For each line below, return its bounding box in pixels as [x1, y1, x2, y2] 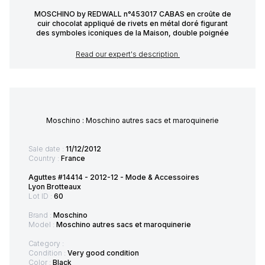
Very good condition [67, 248, 139, 258]
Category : [28, 239, 64, 248]
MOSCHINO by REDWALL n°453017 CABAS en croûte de [34, 9, 231, 19]
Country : [28, 154, 61, 163]
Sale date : [28, 144, 66, 154]
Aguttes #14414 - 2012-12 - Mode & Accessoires [28, 173, 199, 182]
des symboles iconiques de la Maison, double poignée [36, 28, 229, 38]
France [61, 154, 85, 163]
